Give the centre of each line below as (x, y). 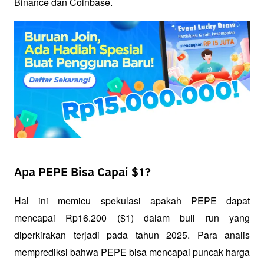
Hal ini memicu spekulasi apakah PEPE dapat (132, 201)
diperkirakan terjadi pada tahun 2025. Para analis (132, 235)
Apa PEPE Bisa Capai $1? (82, 173)
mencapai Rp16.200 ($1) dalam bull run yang (132, 218)
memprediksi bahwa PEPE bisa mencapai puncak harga (132, 252)
